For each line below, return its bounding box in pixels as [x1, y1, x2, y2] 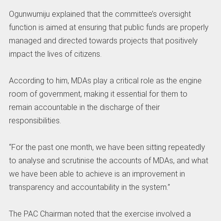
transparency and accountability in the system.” [8, 183, 170, 192]
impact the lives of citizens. [8, 49, 102, 59]
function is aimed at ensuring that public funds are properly [8, 23, 209, 32]
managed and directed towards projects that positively [8, 36, 198, 45]
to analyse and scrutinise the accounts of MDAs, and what [8, 156, 208, 165]
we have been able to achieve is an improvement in [8, 169, 185, 179]
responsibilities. [8, 116, 61, 125]
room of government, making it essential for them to [8, 89, 187, 99]
